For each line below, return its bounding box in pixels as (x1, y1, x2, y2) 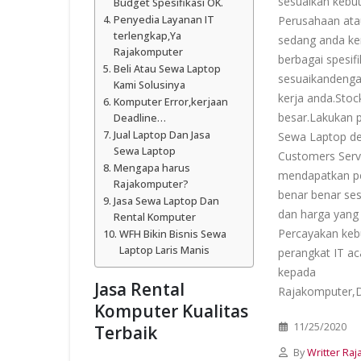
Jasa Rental (94, 278, 185, 301)
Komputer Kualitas (94, 300, 248, 322)
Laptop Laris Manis (118, 243, 210, 257)
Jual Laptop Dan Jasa (113, 128, 210, 142)
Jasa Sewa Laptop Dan (113, 194, 219, 208)
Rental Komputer (113, 210, 196, 224)
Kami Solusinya (113, 78, 185, 92)
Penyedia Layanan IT (113, 13, 214, 27)
